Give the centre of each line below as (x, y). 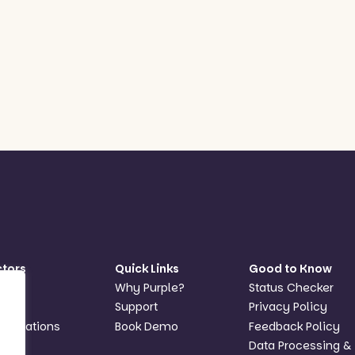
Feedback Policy (294, 326)
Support (136, 307)
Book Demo (146, 326)
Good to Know (290, 268)
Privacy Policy (288, 307)
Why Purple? (149, 288)
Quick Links (147, 268)
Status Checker (291, 288)
